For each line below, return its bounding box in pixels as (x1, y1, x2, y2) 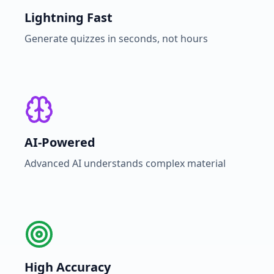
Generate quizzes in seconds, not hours (24, 32, 208, 45)
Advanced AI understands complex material (24, 157, 226, 170)
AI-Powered (24, 134, 95, 150)
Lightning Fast (24, 9, 113, 26)
